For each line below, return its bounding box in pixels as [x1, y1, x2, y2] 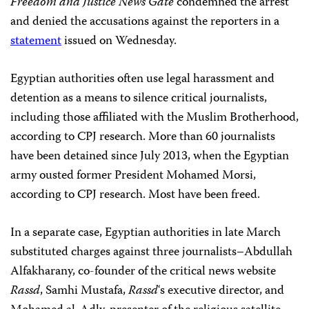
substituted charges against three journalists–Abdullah [10, 242, 292, 263]
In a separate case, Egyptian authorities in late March [10, 223, 281, 243]
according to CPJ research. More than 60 [10, 127, 218, 148]
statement [10, 31, 61, 52]
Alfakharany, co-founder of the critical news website [10, 261, 276, 282]
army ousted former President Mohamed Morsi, [10, 166, 256, 186]
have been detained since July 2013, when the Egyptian [10, 146, 289, 167]
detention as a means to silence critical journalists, [10, 88, 267, 109]
